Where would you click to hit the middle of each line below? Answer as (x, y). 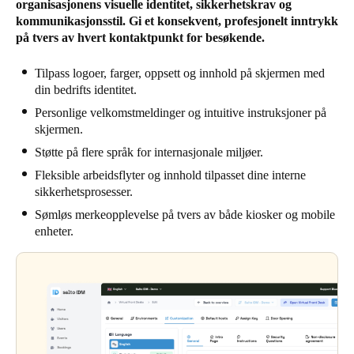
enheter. (54, 232)
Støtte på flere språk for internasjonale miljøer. (149, 153)
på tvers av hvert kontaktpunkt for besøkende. (140, 38)
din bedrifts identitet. (86, 90)
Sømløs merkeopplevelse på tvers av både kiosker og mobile (185, 215)
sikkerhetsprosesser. (84, 192)
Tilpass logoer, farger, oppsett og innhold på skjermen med (180, 73)
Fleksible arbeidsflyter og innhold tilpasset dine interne (170, 175)
